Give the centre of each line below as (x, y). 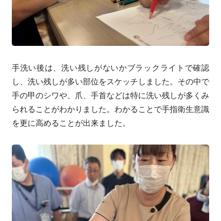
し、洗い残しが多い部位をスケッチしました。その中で (110, 81)
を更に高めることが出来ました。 (71, 123)
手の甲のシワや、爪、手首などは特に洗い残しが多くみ (110, 95)
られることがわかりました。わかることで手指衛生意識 (110, 109)
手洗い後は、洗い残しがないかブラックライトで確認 (110, 67)
